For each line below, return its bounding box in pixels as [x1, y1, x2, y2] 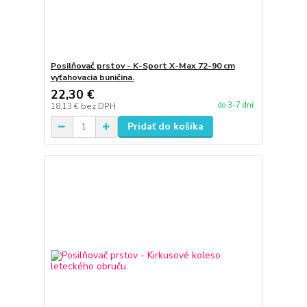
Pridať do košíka [127, 120, 204, 134]
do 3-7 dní [217, 99, 254, 110]
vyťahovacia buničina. [50, 72, 134, 84]
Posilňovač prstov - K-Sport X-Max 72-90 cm [50, 60, 235, 72]
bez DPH [80, 101, 116, 112]
